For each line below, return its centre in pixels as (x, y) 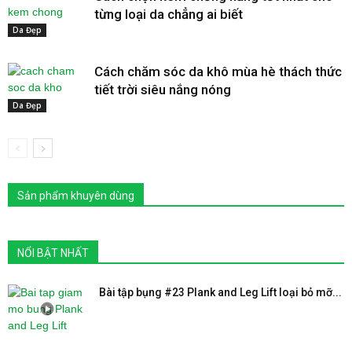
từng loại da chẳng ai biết (169, 14)
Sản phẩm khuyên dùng (76, 195)
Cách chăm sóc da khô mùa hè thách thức (218, 71)
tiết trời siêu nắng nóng (163, 89)
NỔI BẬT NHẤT (53, 253)
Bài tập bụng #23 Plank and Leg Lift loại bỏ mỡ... (220, 292)
